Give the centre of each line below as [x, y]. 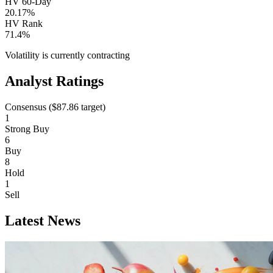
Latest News [43, 220]
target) [92, 107]
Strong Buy [27, 129]
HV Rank [24, 24]
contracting [108, 55]
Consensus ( [28, 107]
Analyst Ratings [54, 81]
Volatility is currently [45, 55]
